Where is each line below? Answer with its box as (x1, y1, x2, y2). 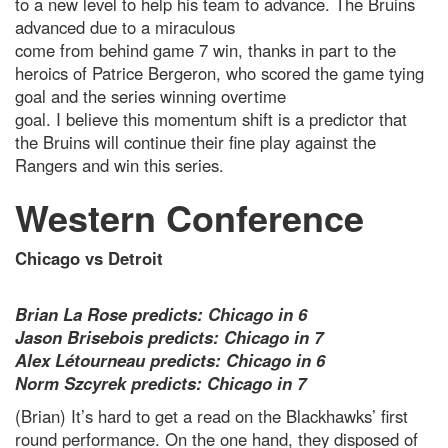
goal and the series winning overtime (15, 84, 286, 108)
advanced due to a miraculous (15, 15, 235, 39)
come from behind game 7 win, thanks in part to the (15, 38, 396, 62)
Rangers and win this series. (15, 153, 224, 177)
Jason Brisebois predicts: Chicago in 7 (15, 325, 323, 349)
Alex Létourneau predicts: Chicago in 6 (15, 348, 325, 372)
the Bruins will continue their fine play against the (15, 130, 376, 154)
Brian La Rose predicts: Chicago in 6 (15, 302, 307, 326)
